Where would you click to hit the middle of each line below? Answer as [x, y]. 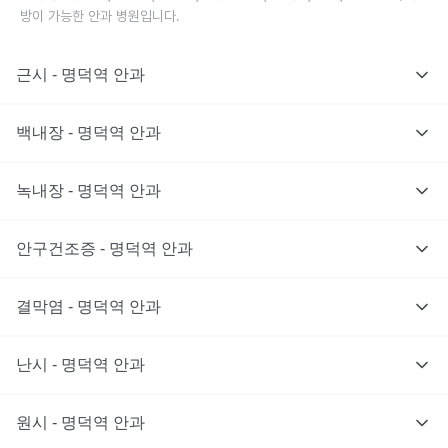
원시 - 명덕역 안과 [80, 422]
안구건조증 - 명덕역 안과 [104, 248]
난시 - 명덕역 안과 [80, 364]
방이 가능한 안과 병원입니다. [100, 16]
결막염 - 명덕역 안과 [88, 306]
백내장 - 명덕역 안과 [88, 132]
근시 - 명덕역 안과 [80, 74]
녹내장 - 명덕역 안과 [88, 190]
